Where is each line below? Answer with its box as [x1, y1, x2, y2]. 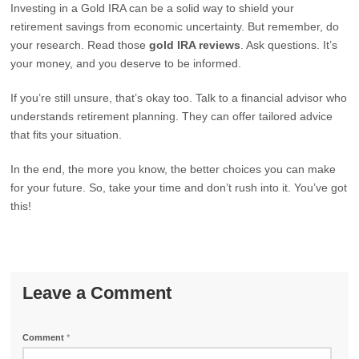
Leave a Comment [22, 283, 172, 303]
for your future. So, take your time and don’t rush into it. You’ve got [10, 181, 348, 194]
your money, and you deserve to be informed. [10, 57, 242, 70]
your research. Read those [10, 38, 150, 51]
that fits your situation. [10, 128, 123, 141]
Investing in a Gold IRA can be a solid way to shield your [10, 2, 295, 14]
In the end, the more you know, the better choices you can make [10, 163, 337, 175]
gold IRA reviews [149, 38, 241, 51]
